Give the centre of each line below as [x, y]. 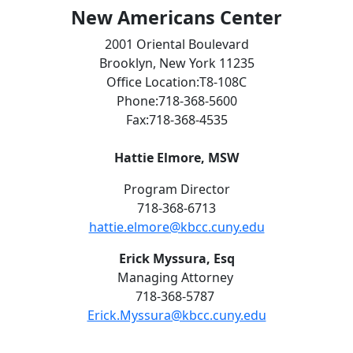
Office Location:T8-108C [176, 82]
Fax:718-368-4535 [176, 120]
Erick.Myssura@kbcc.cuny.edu [176, 316]
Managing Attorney [176, 278]
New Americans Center [176, 18]
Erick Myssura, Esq [176, 259]
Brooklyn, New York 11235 [176, 63]
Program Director [176, 190]
